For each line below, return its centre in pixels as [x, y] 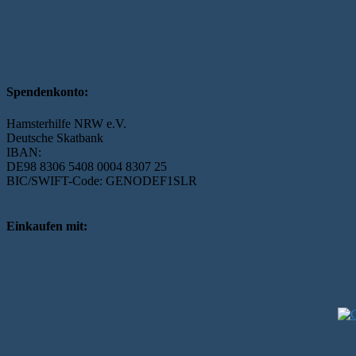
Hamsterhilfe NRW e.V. [66, 123]
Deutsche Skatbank [55, 137]
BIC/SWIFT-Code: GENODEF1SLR [102, 180]
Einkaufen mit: [47, 226]
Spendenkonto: [47, 92]
